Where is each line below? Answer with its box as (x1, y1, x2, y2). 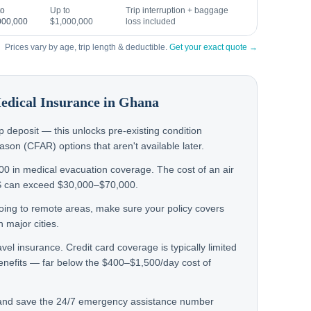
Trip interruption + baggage (126, 6, 228, 15)
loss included (126, 17, 176, 26)
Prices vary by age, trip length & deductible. (4, 42, 169, 52)
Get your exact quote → (169, 42, 258, 52)
